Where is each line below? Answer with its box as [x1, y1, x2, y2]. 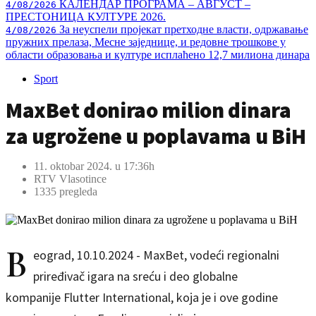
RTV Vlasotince [34, 173, 107, 185]
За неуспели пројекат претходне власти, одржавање [56, 23, 308, 35]
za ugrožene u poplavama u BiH [6, 122, 306, 150]
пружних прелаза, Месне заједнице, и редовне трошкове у [6, 36, 286, 48]
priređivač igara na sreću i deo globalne [33, 268, 238, 284]
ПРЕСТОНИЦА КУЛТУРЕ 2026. [6, 11, 166, 23]
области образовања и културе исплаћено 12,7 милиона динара [6, 49, 310, 61]
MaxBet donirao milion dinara [6, 96, 291, 123]
